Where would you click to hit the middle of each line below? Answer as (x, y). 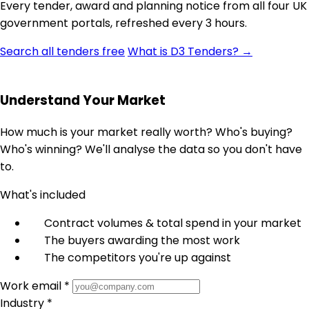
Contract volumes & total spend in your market (173, 223)
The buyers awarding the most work (142, 240)
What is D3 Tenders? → (190, 52)
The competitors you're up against (138, 257)
